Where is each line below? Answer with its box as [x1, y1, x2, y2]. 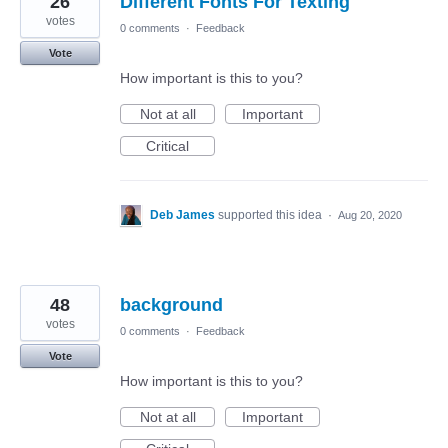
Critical [146, 138, 189, 154]
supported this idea [218, 208, 325, 222]
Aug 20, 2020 [338, 209, 402, 221]
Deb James [150, 208, 218, 222]
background [120, 295, 223, 315]
